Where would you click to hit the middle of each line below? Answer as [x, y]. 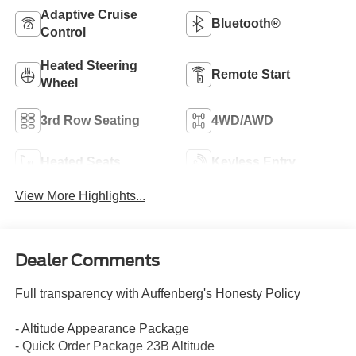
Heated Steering [89, 65]
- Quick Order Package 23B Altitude [114, 346]
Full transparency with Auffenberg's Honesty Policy [157, 294]
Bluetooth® [246, 23]
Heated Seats [80, 161]
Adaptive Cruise [89, 14]
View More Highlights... [80, 195]
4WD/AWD [242, 120]
